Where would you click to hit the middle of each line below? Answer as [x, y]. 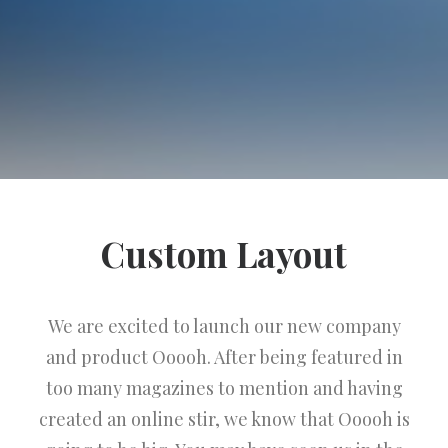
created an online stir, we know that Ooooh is [224, 419]
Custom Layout [224, 253]
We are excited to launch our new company [224, 326]
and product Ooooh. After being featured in [224, 357]
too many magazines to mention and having [224, 388]
